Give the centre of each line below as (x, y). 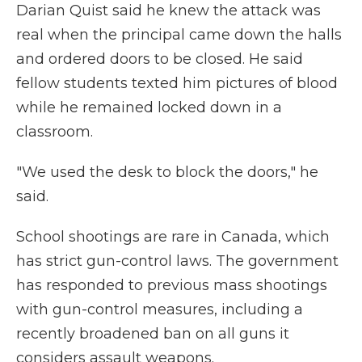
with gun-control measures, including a (160, 309)
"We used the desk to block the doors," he (167, 172)
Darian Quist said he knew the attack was (168, 11)
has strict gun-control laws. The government (177, 261)
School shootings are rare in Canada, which (173, 237)
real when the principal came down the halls (179, 35)
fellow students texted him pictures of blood (177, 83)
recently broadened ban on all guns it (153, 334)
